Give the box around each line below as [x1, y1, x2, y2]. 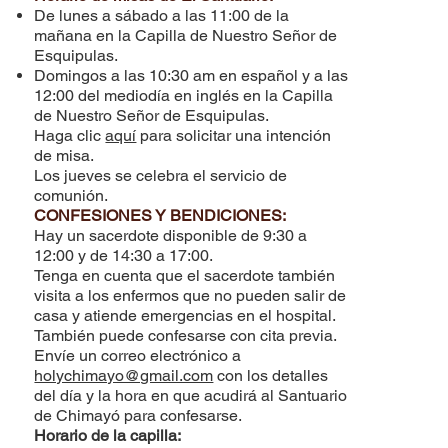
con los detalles [213, 366, 329, 386]
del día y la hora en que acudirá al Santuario [34, 386, 348, 406]
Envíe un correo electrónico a [34, 346, 242, 366]
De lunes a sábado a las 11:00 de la [34, 6, 290, 26]
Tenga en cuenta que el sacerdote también [34, 266, 336, 286]
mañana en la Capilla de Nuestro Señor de [34, 26, 338, 46]
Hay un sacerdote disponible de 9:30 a [34, 226, 308, 246]
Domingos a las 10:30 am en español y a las [34, 66, 349, 86]
